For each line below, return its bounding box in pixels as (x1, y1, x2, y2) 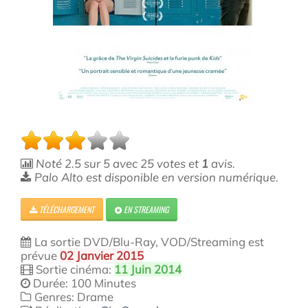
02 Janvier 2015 (60, 248, 144, 263)
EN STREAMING (122, 203, 168, 215)
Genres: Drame (32, 289, 113, 304)
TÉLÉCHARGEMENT (37, 203, 94, 215)
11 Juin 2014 (114, 262, 181, 276)
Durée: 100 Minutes (30, 276, 136, 290)
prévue (21, 248, 60, 263)
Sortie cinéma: (33, 262, 114, 276)
